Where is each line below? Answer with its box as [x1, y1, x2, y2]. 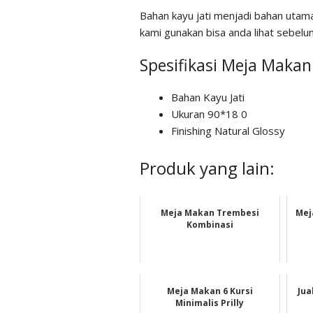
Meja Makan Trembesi [160, 206, 259, 219]
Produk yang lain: [139, 156, 275, 180]
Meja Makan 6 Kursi [166, 284, 253, 297]
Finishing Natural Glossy [170, 124, 285, 138]
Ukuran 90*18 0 [170, 107, 247, 122]
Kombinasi [186, 218, 233, 231]
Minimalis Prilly [175, 296, 245, 309]
